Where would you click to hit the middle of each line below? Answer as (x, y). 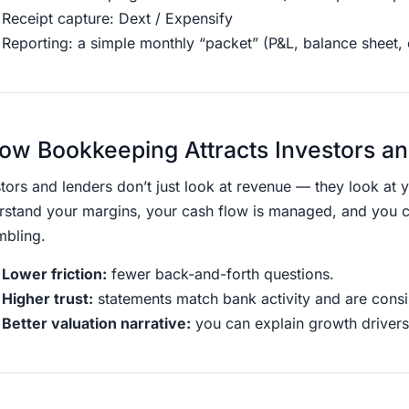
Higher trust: (47, 298)
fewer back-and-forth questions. (220, 273)
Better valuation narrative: (96, 323)
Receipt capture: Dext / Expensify (117, 19)
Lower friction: (54, 273)
